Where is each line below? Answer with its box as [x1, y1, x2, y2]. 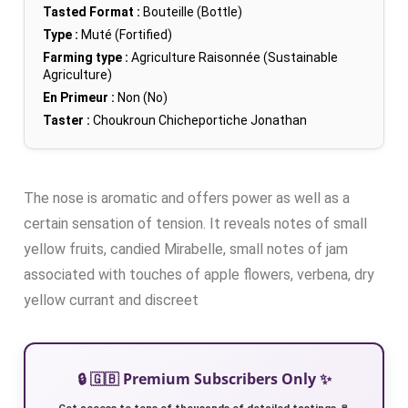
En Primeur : [43, 89, 115, 105]
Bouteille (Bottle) [140, 4, 242, 19]
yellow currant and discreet [24, 291, 199, 309]
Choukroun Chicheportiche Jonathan [93, 112, 307, 127]
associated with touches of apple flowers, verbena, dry [24, 265, 374, 283]
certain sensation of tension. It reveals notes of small [24, 214, 367, 232]
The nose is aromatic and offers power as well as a [24, 189, 350, 207]
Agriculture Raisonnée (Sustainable [128, 49, 338, 65]
